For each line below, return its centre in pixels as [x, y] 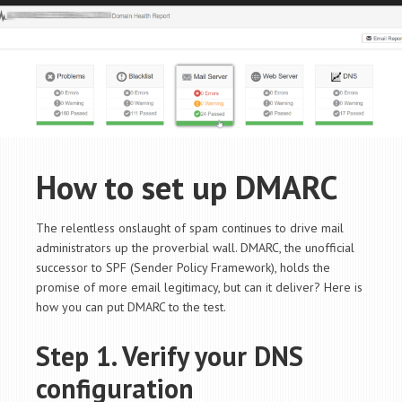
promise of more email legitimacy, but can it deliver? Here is [199, 288]
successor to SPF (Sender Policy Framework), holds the [183, 268]
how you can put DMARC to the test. [131, 307]
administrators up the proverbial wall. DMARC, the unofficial [195, 248]
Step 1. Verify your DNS [170, 356]
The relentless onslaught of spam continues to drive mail [190, 228]
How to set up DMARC [187, 188]
